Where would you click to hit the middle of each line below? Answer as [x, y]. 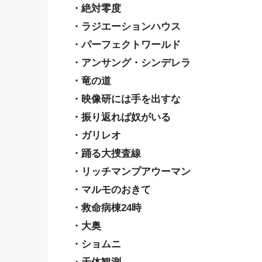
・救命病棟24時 [106, 208]
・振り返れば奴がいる [121, 117]
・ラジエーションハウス [126, 26]
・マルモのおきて [111, 189]
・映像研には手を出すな [126, 99]
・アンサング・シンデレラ [131, 63]
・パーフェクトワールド [126, 44]
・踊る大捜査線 [106, 153]
